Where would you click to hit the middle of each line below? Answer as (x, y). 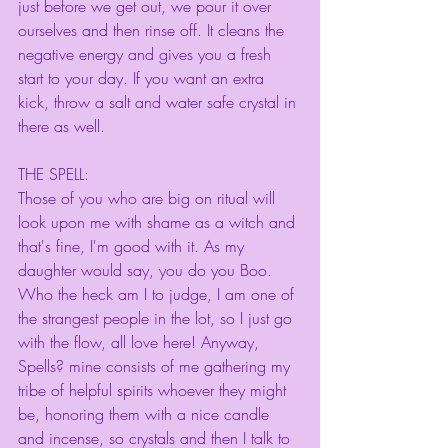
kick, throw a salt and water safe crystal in (159, 102)
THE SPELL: (53, 174)
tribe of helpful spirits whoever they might (154, 390)
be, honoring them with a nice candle (146, 414)
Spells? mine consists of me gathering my (156, 366)
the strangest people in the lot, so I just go (157, 318)
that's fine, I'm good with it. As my (133, 246)
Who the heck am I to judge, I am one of (158, 294)
